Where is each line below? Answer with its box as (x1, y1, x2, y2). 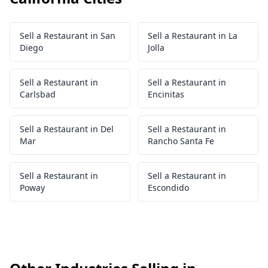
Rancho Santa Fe (148, 135, 214, 147)
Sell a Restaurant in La (148, 30, 237, 41)
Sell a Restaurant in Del (20, 123, 114, 135)
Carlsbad (20, 89, 56, 100)
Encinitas (148, 89, 184, 100)
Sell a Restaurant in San (20, 30, 115, 41)
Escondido (148, 182, 189, 193)
